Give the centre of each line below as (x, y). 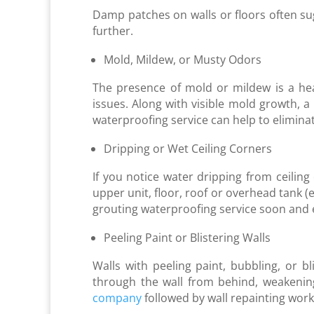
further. (114, 30)
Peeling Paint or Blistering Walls (187, 237)
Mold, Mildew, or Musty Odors (184, 59)
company (117, 298)
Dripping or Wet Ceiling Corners (188, 148)
